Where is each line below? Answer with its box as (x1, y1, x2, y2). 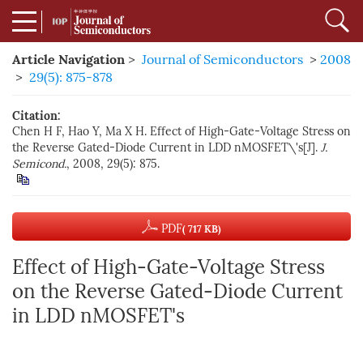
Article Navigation (12, 51, 125, 67)
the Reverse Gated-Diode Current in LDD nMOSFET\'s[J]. (12, 141, 321, 155)
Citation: (12, 109, 60, 123)
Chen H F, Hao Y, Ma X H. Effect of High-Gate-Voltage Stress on (12, 125, 351, 139)
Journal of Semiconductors (142, 52, 303, 67)
